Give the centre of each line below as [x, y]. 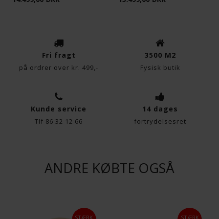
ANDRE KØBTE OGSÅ [109, 168]
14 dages [160, 109]
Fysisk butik [160, 67]
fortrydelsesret [160, 121]
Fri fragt [59, 55]
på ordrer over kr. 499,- [59, 67]
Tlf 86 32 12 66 [59, 121]
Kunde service [59, 109]
